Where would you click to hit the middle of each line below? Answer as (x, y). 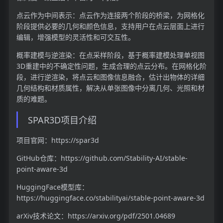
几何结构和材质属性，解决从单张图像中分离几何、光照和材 (110, 88)
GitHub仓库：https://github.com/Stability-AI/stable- (102, 158)
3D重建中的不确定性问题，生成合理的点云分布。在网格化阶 (111, 66)
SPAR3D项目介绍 (62, 120)
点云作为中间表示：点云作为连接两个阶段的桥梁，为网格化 (110, 15)
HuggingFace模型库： (52, 187)
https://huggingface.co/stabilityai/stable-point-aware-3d (110, 198)
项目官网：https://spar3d (57, 140)
